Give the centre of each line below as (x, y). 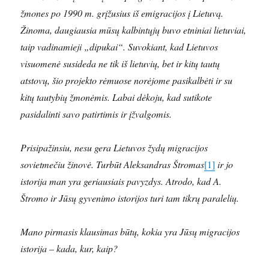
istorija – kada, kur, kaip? (69, 248)
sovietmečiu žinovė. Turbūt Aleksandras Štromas (113, 164)
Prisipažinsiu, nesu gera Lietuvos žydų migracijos (114, 147)
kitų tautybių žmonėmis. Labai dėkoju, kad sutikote (116, 97)
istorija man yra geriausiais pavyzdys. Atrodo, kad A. (121, 181)
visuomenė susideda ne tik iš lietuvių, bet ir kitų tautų (120, 63)
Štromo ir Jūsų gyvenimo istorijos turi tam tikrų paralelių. (130, 198)
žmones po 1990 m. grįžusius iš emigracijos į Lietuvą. (122, 13)
